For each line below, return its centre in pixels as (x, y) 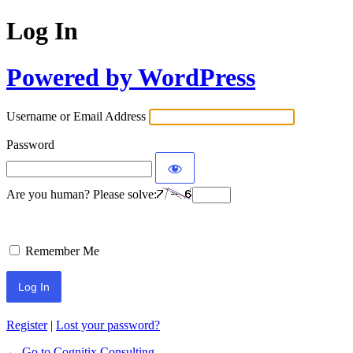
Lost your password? (108, 325)
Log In (42, 31)
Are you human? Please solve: (82, 195)
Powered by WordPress (131, 77)
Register (27, 325)
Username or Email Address (76, 117)
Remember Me (62, 251)
